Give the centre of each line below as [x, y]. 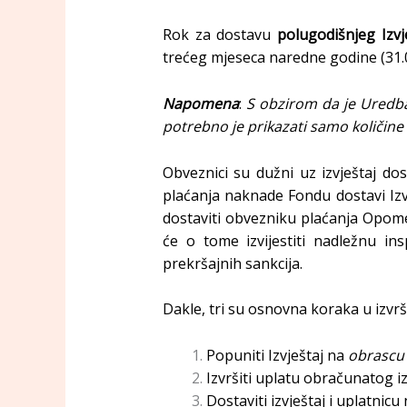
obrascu [376, 355]
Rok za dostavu [220, 35]
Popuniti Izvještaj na [277, 355]
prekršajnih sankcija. [232, 263]
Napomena [200, 103]
